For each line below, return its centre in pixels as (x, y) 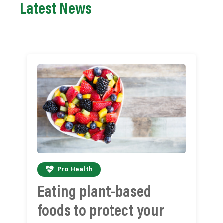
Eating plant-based (94, 192)
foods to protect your (101, 211)
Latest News (56, 10)
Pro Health (75, 170)
